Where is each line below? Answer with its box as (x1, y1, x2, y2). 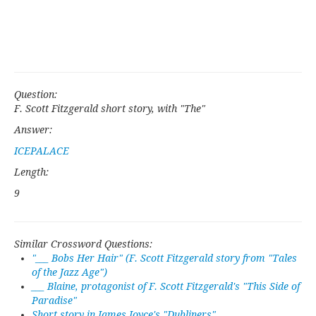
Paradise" (32, 295, 77, 307)
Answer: (14, 124, 52, 136)
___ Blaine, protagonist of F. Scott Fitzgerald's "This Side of (32, 281, 300, 293)
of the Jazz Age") (32, 267, 107, 279)
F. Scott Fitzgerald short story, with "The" (14, 103, 205, 115)
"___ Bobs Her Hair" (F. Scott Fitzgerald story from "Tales (32, 253, 297, 265)
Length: (14, 166, 49, 178)
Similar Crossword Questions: (14, 238, 152, 250)
